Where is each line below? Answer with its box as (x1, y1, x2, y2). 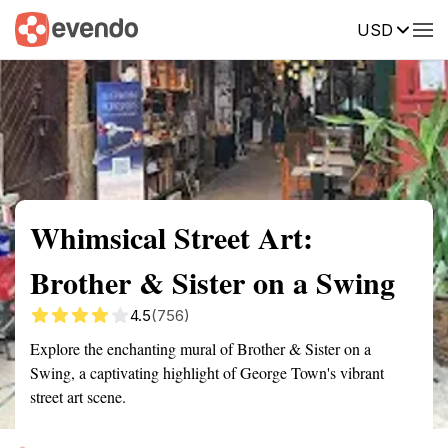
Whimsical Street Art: (30, 215, 313, 259)
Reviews (385, 19, 441, 37)
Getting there (164, 19, 250, 37)
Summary (15, 19, 75, 37)
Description (280, 19, 355, 37)
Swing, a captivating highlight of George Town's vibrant (30, 362, 384, 383)
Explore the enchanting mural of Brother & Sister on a (30, 338, 371, 359)
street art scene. (30, 386, 126, 407)
